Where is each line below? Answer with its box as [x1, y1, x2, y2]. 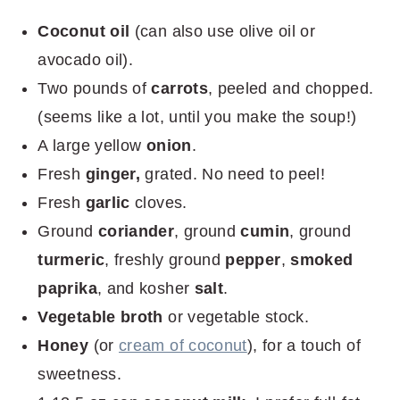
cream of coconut [119, 337, 247, 355]
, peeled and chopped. [207, 79, 374, 98]
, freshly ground [104, 251, 226, 270]
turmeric [37, 251, 105, 270]
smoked [290, 251, 354, 270]
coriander [97, 222, 175, 241]
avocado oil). [37, 51, 134, 70]
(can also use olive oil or [129, 22, 316, 41]
